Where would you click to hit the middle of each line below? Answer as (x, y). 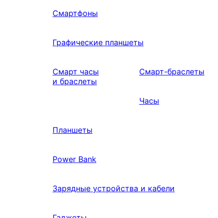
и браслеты (75, 81)
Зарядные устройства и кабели (114, 188)
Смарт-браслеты (172, 71)
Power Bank (74, 159)
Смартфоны (75, 13)
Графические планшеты (98, 42)
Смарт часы (76, 71)
